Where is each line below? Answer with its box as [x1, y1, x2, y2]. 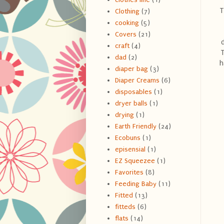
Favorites [114, 168, 143, 176]
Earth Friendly [114, 122, 156, 130]
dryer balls [114, 99, 147, 107]
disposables [114, 88, 152, 96]
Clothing [114, 7, 139, 15]
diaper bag [114, 65, 148, 73]
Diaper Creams [114, 76, 159, 84]
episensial [114, 145, 145, 153]
